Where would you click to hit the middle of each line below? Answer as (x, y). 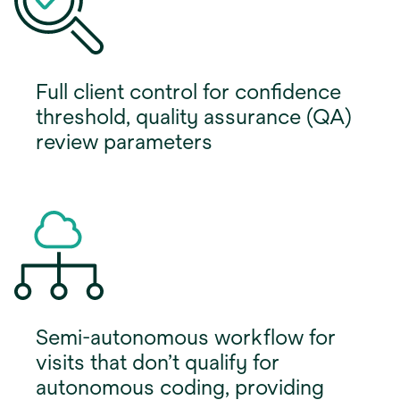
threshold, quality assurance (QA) (194, 116)
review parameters (124, 141)
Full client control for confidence (188, 91)
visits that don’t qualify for (158, 361)
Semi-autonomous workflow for (186, 336)
